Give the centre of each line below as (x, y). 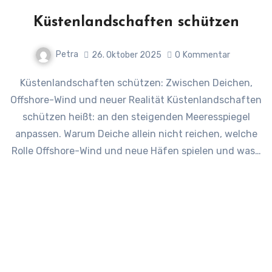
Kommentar (206, 55)
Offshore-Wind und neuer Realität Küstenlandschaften (136, 100)
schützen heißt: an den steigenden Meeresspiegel (136, 117)
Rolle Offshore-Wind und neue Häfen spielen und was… (136, 151)
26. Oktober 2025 (126, 55)
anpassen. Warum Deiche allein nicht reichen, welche (136, 134)
